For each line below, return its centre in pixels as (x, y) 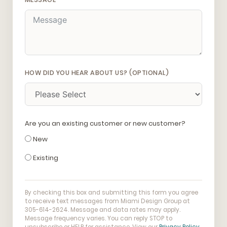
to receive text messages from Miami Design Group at (107, 201)
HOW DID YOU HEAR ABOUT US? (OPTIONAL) (97, 73)
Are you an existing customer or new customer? (105, 124)
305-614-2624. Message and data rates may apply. (103, 210)
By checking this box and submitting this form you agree (111, 193)
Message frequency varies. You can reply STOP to (99, 219)
